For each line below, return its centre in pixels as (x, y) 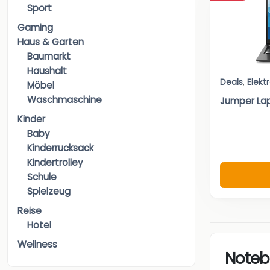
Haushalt (47, 71)
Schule (42, 177)
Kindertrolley (55, 163)
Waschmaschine (64, 100)
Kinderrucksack (60, 148)
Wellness (37, 245)
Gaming (35, 28)
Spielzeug (49, 192)
